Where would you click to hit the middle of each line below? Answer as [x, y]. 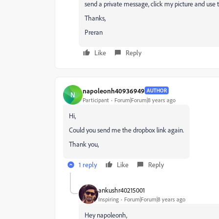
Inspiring [109, 199]
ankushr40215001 [121, 190]
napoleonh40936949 [114, 90]
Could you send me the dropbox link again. [126, 130]
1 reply [88, 164]
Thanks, [95, 18]
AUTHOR [157, 90]
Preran [94, 32]
